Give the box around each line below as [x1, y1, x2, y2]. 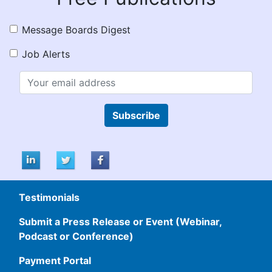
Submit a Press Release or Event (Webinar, [19, 215, 222, 228]
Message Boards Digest [22, 23, 131, 36]
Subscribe [112, 109, 160, 121]
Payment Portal [19, 254, 91, 267]
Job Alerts [22, 47, 70, 60]
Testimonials [19, 191, 80, 203]
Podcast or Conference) [19, 229, 134, 242]
